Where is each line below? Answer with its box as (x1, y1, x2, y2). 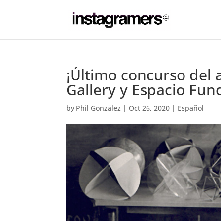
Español (178, 103, 204, 112)
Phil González (76, 103, 121, 112)
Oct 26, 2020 (129, 103, 170, 112)
